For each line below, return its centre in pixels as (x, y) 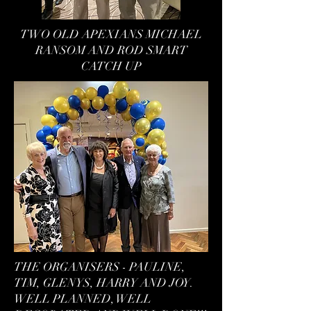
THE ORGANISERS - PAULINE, (100, 267)
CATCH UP (111, 66)
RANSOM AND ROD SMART (111, 50)
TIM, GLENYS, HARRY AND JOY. (103, 283)
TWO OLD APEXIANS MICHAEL (111, 34)
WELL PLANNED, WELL (83, 299)
